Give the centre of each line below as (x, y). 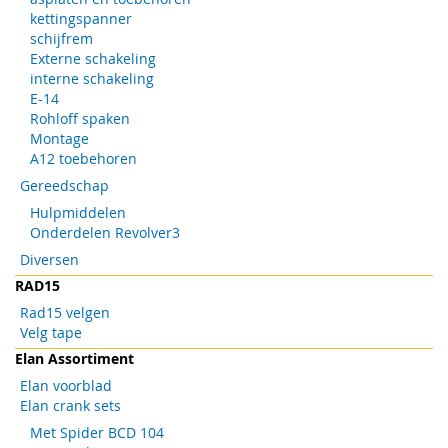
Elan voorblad (66, 385)
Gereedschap (64, 185)
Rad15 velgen (65, 312)
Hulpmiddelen (78, 212)
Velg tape (51, 332)
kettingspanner (81, 18)
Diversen (49, 259)
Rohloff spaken (80, 118)
